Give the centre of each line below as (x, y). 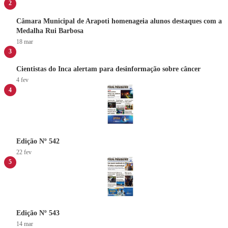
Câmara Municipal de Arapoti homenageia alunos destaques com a (119, 21)
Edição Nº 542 (38, 141)
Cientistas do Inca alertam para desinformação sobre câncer (108, 69)
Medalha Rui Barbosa (50, 31)
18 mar (25, 41)
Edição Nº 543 (38, 213)
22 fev (24, 152)
